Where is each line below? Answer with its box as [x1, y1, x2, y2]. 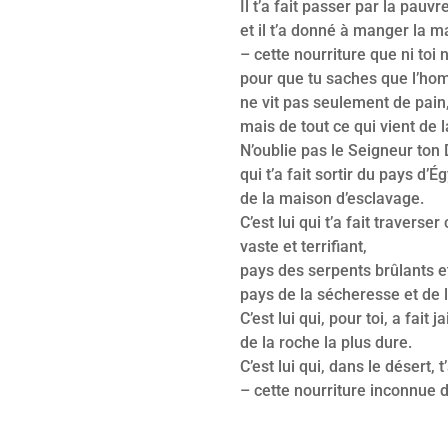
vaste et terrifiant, [240, 236, 367, 256]
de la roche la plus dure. [240, 332, 412, 352]
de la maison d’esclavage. [240, 188, 424, 208]
